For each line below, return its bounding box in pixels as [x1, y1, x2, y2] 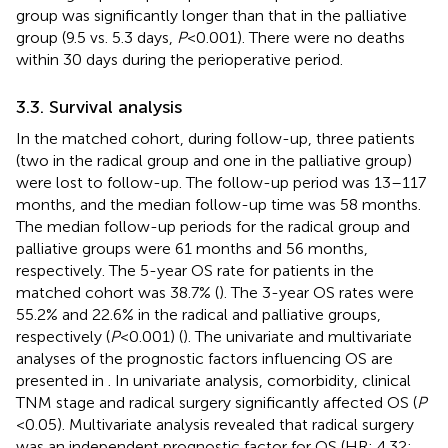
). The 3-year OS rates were [219, 282, 414, 302]
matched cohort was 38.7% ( [16, 282, 219, 302]
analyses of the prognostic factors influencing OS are [16, 348, 393, 368]
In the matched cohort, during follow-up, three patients [16, 128, 415, 148]
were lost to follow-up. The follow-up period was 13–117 [16, 172, 426, 192]
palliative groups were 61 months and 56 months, [16, 238, 368, 258]
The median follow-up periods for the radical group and [16, 216, 410, 236]
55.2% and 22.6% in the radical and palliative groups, [16, 304, 381, 324]
